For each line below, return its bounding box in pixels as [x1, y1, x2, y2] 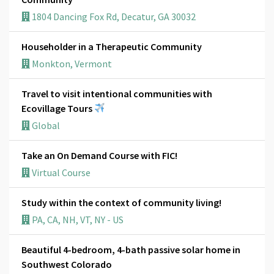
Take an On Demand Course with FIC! [21, 149, 177, 161]
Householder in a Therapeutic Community [21, 40, 202, 53]
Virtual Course [30, 166, 91, 179]
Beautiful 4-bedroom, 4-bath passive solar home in [21, 243, 240, 256]
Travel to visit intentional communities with [21, 87, 212, 100]
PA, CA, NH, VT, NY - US [30, 213, 124, 226]
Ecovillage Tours [21, 102, 94, 114]
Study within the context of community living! [21, 196, 221, 209]
